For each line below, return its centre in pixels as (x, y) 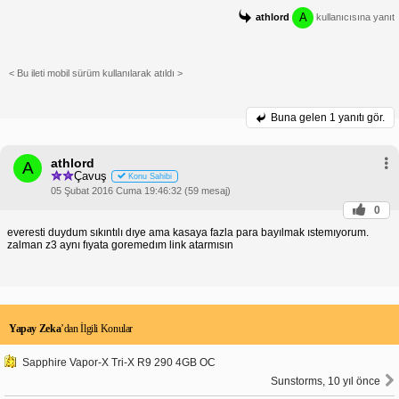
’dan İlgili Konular (97, 328)
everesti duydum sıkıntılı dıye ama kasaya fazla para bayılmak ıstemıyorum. (188, 232)
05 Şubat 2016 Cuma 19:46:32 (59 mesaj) (141, 190)
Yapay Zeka (35, 328)
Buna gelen (300, 117)
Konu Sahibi (150, 177)
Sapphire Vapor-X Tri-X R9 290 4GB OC (119, 362)
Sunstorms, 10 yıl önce (326, 381)
